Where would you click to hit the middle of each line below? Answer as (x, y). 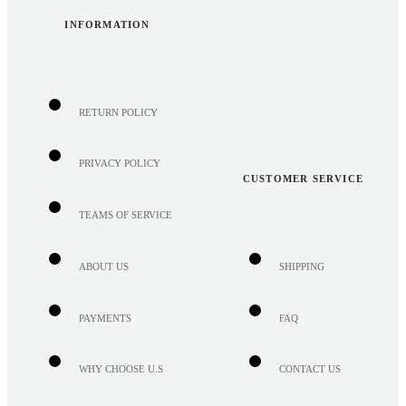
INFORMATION (107, 24)
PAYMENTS (105, 318)
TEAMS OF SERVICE (125, 215)
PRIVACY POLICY (119, 164)
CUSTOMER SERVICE (303, 179)
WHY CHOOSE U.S (121, 369)
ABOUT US (103, 266)
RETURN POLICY (118, 112)
